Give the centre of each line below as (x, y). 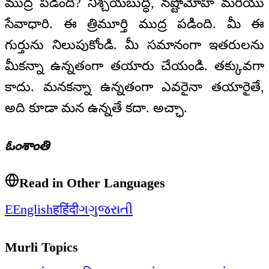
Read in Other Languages (92, 183)
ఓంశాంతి (27, 145)
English (33, 210)
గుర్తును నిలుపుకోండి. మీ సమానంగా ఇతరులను (134, 45)
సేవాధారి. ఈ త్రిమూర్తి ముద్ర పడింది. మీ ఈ (134, 24)
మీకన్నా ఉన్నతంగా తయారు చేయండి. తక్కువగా (134, 66)
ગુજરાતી (110, 210)
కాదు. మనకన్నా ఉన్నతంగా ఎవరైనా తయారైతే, (134, 87)
